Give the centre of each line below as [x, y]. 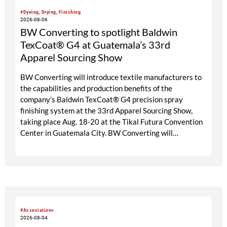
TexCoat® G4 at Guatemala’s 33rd [96, 45]
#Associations [37, 210]
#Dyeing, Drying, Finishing [51, 12]
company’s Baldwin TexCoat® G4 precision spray [102, 100]
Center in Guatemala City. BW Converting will [97, 133]
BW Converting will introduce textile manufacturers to [111, 77]
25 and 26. [38, 155]
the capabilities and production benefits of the [97, 88]
